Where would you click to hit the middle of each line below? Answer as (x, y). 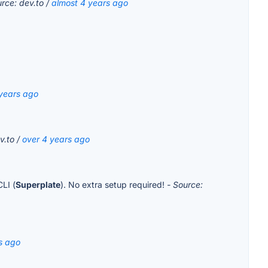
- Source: (185, 185)
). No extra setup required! (114, 185)
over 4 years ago (56, 139)
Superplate (38, 185)
